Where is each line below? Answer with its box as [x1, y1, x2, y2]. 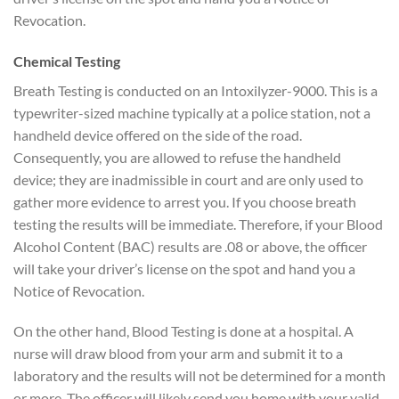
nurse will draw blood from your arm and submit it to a [13, 345, 343, 362]
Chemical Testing [13, 52, 120, 69]
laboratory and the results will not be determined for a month [13, 367, 386, 385]
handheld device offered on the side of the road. [13, 126, 302, 143]
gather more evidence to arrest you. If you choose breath [13, 192, 356, 210]
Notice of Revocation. [13, 281, 144, 299]
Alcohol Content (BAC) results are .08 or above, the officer [13, 237, 367, 255]
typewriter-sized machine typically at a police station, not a [13, 103, 370, 121]
